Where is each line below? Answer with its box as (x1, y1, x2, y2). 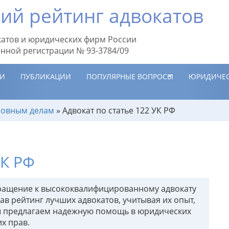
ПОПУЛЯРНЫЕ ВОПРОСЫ (86, 72, 173, 81)
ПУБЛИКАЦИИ (20, 72, 71, 81)
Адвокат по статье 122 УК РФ (62, 105, 175, 116)
